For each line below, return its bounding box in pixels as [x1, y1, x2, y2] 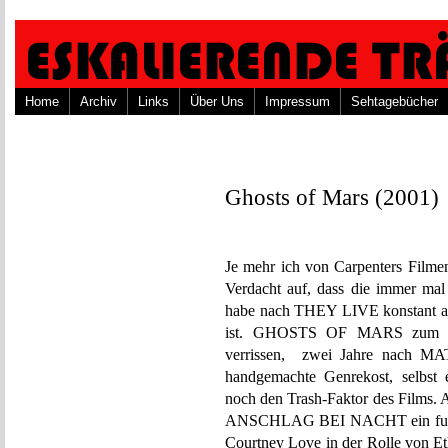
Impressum [265, 94, 330, 109]
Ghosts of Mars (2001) [225, 185, 439, 210]
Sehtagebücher [351, 94, 438, 109]
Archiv [80, 94, 117, 109]
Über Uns [190, 94, 244, 109]
